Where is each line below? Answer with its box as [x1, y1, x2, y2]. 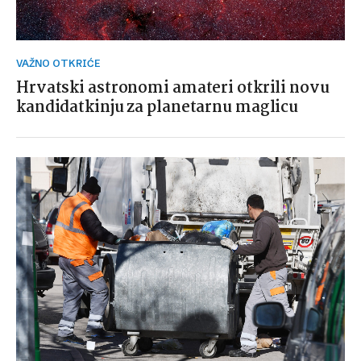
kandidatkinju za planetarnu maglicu [16, 95, 299, 121]
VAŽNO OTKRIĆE [22, 57, 100, 70]
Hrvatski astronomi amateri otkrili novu [16, 76, 330, 102]
